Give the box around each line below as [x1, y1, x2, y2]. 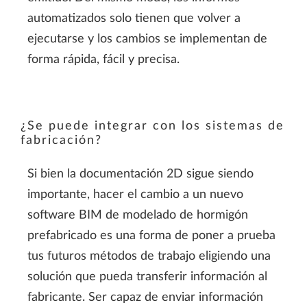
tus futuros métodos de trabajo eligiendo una [27, 249, 271, 262]
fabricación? [21, 134, 102, 147]
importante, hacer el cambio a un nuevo [27, 188, 243, 201]
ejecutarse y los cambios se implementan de [27, 32, 267, 45]
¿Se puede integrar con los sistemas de [21, 119, 284, 132]
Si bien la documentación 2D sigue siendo [27, 167, 254, 180]
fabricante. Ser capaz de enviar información [27, 291, 263, 304]
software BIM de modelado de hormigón [27, 208, 248, 221]
